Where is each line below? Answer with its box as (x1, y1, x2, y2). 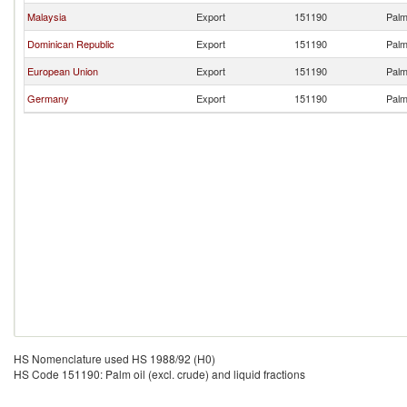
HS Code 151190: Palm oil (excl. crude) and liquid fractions (14, 366, 305, 382)
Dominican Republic (27, 36, 114, 51)
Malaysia (27, 9, 66, 24)
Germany (27, 91, 69, 105)
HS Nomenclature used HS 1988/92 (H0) (14, 351, 215, 366)
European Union (27, 64, 98, 78)
